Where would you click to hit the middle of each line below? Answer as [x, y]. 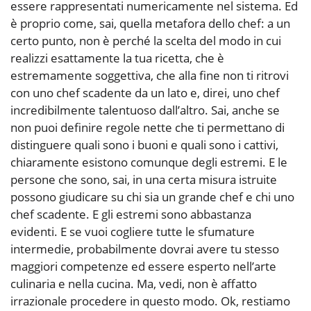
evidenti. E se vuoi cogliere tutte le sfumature [133, 232]
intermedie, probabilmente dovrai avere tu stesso [145, 249]
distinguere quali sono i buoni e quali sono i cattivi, [144, 145]
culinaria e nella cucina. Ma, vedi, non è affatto [134, 284]
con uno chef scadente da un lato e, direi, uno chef [145, 93]
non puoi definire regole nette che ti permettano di [148, 128]
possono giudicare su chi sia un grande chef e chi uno [152, 197]
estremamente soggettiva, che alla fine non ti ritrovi [150, 76]
